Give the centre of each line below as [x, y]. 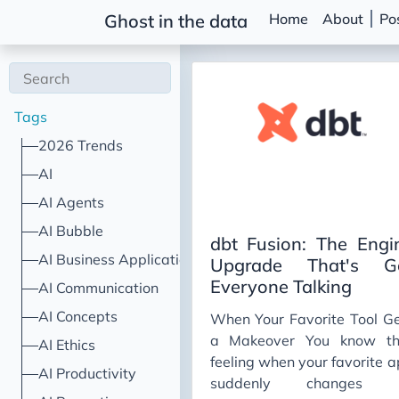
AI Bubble [71, 231]
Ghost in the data [176, 21]
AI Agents [72, 202]
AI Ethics [67, 345]
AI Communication [99, 288]
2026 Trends [81, 145]
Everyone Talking [281, 286]
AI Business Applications [121, 259]
